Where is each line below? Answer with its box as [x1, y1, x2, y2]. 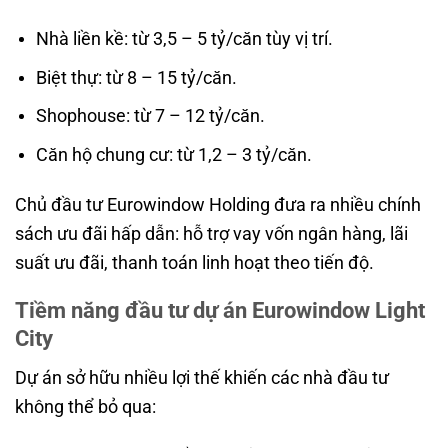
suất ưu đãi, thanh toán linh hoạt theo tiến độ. [15, 251, 374, 273]
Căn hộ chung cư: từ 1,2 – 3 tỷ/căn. [35, 143, 312, 165]
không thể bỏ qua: [15, 396, 156, 418]
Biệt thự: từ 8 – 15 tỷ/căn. [35, 66, 237, 88]
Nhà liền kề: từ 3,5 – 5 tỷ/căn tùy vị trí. [35, 28, 333, 50]
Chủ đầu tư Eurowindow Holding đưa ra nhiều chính [15, 193, 421, 215]
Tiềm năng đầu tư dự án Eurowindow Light [15, 298, 425, 324]
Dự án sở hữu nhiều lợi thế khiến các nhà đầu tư [15, 367, 389, 389]
